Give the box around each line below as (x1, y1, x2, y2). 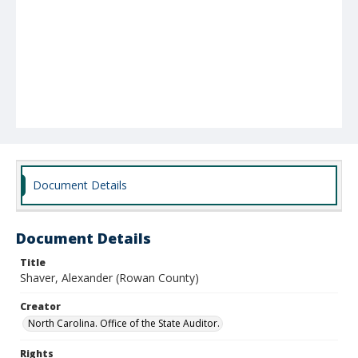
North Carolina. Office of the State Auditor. (28, 316, 220, 330)
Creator (20, 300, 61, 313)
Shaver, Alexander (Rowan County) (20, 270, 199, 285)
